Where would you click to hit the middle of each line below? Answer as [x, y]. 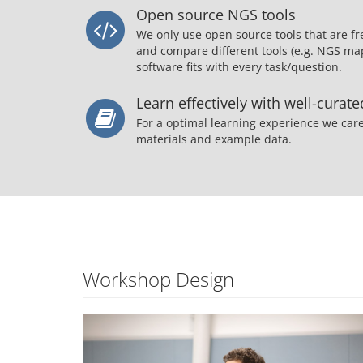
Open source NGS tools [216, 15]
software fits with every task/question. [239, 67]
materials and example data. [214, 139]
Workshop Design [158, 280]
